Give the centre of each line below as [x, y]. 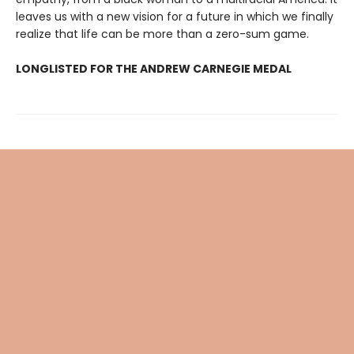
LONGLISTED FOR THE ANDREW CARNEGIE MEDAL [154, 68]
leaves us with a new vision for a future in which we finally [175, 16]
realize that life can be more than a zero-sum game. [162, 34]
